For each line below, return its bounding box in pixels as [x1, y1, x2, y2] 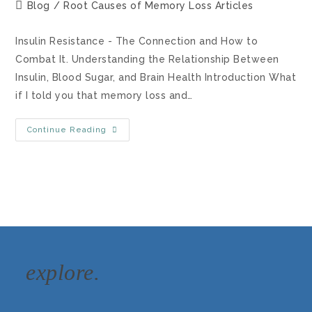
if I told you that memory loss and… [15, 90, 193, 101]
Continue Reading [27, 125, 107, 134]
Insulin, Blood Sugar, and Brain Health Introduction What [15, 72, 297, 83]
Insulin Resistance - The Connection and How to [15, 36, 258, 47]
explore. [26, 260, 100, 286]
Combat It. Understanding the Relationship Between [15, 54, 279, 65]
